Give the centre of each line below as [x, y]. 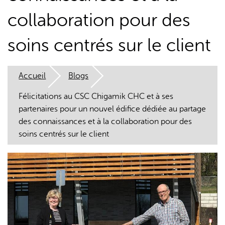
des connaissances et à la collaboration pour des [105, 121]
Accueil [32, 76]
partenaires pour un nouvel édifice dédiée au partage [113, 109]
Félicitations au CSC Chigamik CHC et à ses [96, 96]
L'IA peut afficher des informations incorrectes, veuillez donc [116, 83]
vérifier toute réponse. [47, 95]
